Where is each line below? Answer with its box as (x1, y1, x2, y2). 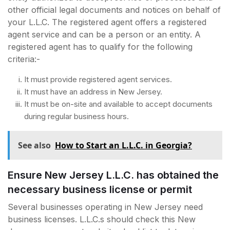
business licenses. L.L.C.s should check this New (8, 214, 196, 224)
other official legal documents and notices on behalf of (8, 4, 221, 15)
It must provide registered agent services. (24, 74, 172, 84)
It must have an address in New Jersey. (24, 86, 162, 97)
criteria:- (8, 53, 40, 64)
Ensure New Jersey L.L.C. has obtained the (8, 168, 219, 181)
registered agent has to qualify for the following (8, 41, 193, 52)
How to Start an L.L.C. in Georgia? (55, 139, 192, 151)
